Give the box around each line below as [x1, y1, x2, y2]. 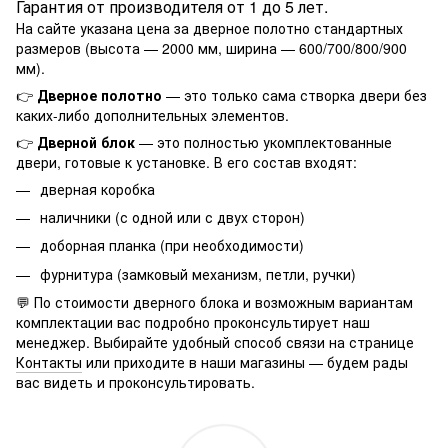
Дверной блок [37, 131, 135, 152]
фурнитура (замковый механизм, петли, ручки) [40, 263, 356, 284]
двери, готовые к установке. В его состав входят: [16, 151, 357, 172]
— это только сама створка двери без [162, 84, 427, 105]
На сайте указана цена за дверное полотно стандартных [16, 17, 403, 38]
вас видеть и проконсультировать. [16, 372, 255, 393]
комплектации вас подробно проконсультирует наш [16, 312, 370, 333]
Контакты [16, 352, 82, 373]
